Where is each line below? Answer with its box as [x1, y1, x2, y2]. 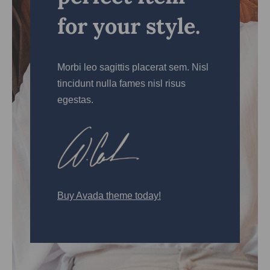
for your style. [57, 12, 200, 40]
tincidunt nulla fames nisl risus [57, 78, 186, 89]
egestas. [57, 95, 93, 105]
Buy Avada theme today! [57, 190, 161, 201]
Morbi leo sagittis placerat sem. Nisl [57, 62, 209, 73]
